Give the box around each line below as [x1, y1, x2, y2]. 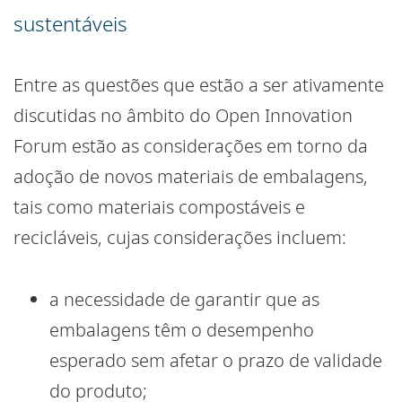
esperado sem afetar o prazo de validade [49, 348, 382, 373]
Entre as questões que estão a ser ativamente [13, 73, 384, 98]
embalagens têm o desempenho [49, 318, 314, 343]
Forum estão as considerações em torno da [13, 134, 368, 159]
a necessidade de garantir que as [49, 287, 319, 312]
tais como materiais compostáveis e [13, 195, 305, 220]
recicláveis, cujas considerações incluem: [13, 225, 346, 250]
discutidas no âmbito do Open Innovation [13, 103, 353, 128]
